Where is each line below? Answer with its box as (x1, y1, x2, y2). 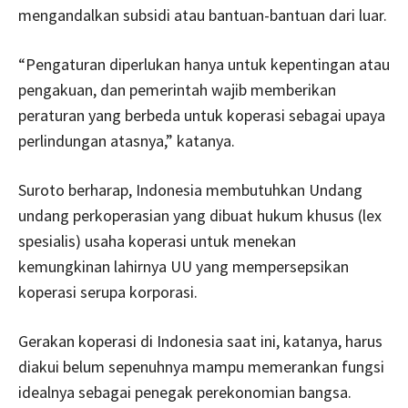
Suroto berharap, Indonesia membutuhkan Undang (18, 179, 362, 200)
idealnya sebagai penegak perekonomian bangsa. (18, 382, 352, 403)
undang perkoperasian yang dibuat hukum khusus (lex (18, 205, 382, 226)
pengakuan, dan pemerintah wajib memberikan (18, 79, 336, 100)
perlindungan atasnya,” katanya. (18, 130, 235, 151)
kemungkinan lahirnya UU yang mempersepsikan (18, 256, 349, 277)
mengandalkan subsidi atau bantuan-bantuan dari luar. (18, 5, 387, 25)
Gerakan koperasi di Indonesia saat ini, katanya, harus (18, 331, 382, 352)
